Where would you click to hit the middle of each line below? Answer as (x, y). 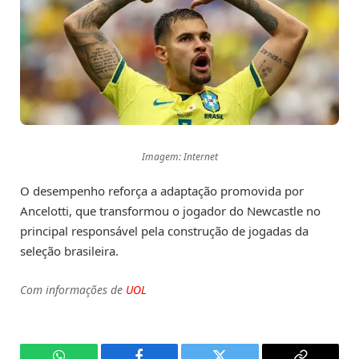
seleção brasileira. (69, 251)
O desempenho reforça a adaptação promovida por (162, 191)
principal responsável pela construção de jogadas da (164, 231)
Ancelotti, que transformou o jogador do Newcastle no (170, 211)
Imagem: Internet (179, 157)
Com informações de (73, 290)
